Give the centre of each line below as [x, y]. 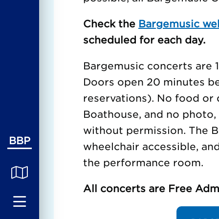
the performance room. [143, 162]
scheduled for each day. [144, 40]
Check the [111, 23]
